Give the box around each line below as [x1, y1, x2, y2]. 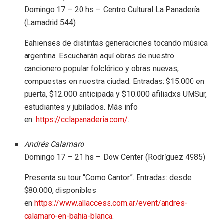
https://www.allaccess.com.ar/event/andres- [34, 198, 188, 208]
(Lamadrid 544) [24, 16, 76, 28]
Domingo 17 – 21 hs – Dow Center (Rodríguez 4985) [24, 151, 206, 163]
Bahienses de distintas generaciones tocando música [24, 38, 208, 48]
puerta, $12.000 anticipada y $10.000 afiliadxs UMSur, [24, 89, 207, 99]
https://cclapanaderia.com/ [36, 114, 128, 124]
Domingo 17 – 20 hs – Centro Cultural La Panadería [24, 3, 200, 16]
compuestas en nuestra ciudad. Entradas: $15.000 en [24, 76, 205, 86]
